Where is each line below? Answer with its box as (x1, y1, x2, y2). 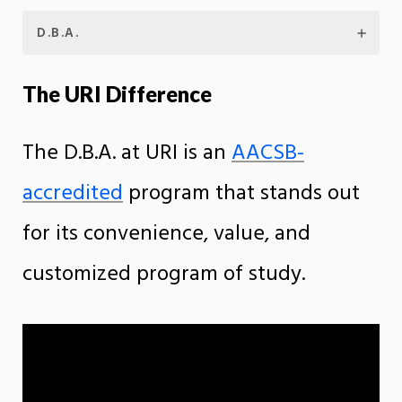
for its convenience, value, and (22, 216, 310, 251)
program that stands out (123, 176, 360, 211)
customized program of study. (22, 257, 305, 292)
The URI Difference (22, 80, 212, 107)
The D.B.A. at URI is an (22, 135, 232, 170)
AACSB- (232, 135, 304, 170)
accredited (22, 176, 123, 211)
